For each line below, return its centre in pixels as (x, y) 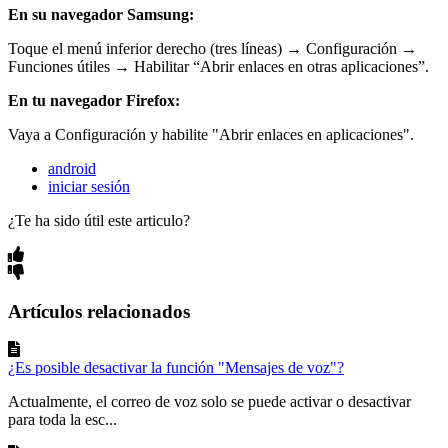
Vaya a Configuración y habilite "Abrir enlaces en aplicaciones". (213, 134)
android (72, 168)
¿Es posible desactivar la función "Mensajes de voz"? (176, 368)
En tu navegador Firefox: (94, 100)
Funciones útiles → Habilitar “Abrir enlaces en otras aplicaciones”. (218, 66)
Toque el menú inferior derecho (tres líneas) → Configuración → (212, 48)
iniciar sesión (89, 186)
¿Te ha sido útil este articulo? (99, 220)
